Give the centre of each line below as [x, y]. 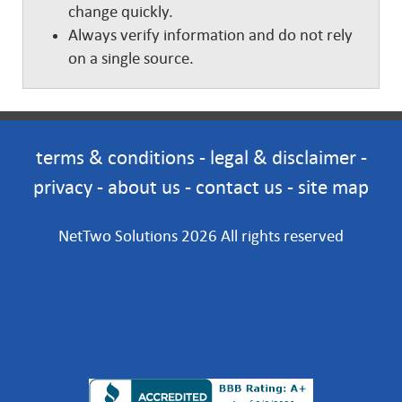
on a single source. [131, 58]
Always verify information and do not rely [210, 35]
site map [333, 187]
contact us [239, 187]
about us [144, 187]
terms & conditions [115, 157]
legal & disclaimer [283, 157]
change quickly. [121, 12]
